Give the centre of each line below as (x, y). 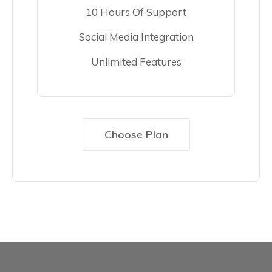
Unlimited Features (136, 62)
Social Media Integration (136, 37)
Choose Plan (136, 135)
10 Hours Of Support (136, 12)
